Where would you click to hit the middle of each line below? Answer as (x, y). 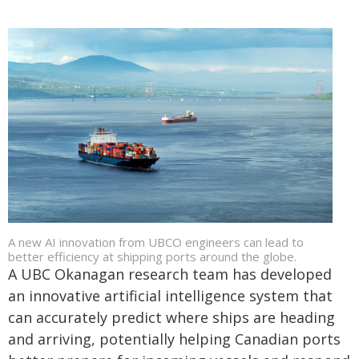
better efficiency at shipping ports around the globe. (152, 256)
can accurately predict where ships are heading (171, 317)
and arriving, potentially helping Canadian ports (174, 339)
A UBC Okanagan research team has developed (170, 274)
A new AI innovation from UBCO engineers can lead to (156, 242)
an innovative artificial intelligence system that (170, 296)
